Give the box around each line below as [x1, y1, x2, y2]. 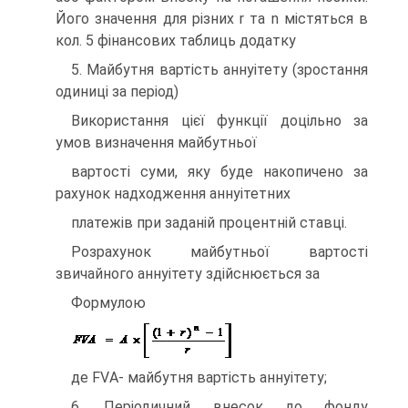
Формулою [71, 294, 146, 311]
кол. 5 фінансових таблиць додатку [56, 32, 296, 49]
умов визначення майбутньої [56, 134, 257, 151]
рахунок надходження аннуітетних [56, 185, 291, 202]
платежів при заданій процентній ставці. [71, 214, 347, 231]
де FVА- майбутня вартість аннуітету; [71, 369, 327, 386]
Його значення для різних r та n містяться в [56, 10, 368, 27]
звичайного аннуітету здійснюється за [56, 265, 320, 282]
